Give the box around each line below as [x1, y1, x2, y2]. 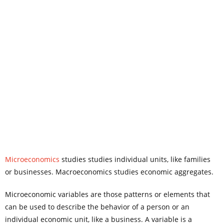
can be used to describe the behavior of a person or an [5, 201, 189, 211]
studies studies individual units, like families [59, 154, 210, 164]
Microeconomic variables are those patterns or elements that [5, 189, 210, 199]
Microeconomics [5, 154, 59, 164]
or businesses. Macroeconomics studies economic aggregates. [5, 166, 213, 176]
